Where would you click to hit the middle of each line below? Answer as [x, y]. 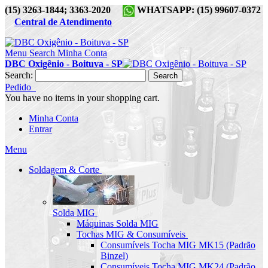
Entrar [40, 129]
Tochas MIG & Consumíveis [131, 234]
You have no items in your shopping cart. [82, 98]
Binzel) [114, 256]
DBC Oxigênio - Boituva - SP [64, 64]
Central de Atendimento [63, 22]
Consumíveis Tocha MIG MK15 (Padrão [178, 245]
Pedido [18, 87]
